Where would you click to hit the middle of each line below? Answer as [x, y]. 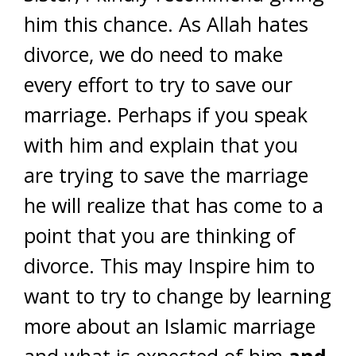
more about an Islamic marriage [170, 326]
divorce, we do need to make [153, 54]
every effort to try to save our [158, 84]
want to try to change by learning [178, 296]
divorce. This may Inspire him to [169, 265]
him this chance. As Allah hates [166, 24]
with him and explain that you [161, 145]
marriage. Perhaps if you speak [166, 114]
